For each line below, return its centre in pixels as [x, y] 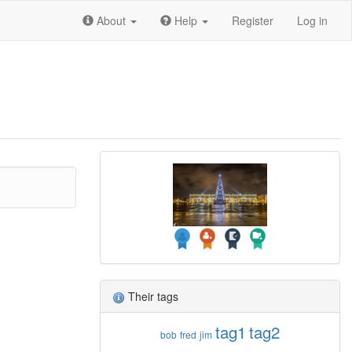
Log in [312, 20]
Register [253, 20]
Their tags [152, 296]
